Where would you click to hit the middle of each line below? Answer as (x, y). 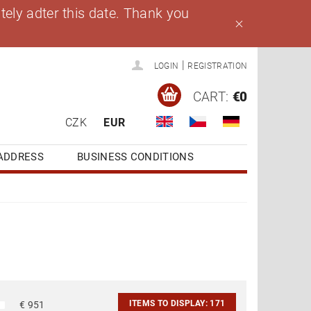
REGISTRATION (218, 66)
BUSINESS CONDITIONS (135, 157)
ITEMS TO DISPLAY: (169, 304)
